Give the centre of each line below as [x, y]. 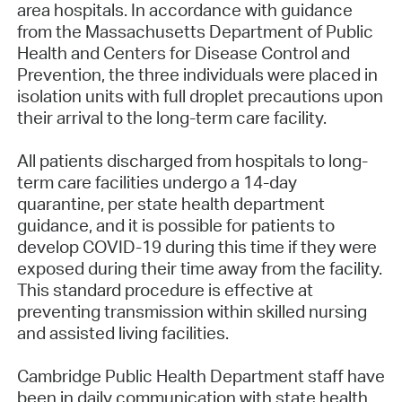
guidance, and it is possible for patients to [175, 226]
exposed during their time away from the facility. [199, 269]
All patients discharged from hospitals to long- [192, 161]
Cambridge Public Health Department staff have [201, 376]
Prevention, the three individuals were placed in [197, 75]
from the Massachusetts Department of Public [195, 32]
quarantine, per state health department [170, 204]
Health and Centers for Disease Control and [183, 53]
